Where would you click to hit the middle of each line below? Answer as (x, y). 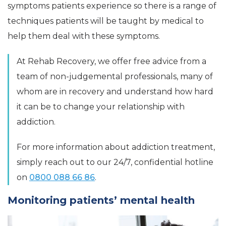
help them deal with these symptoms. (84, 36)
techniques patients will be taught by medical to (106, 21)
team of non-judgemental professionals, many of (115, 76)
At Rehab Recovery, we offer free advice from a (111, 61)
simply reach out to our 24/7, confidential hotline (115, 162)
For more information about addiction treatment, (116, 147)
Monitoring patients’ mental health (101, 200)
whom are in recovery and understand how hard (115, 91)
